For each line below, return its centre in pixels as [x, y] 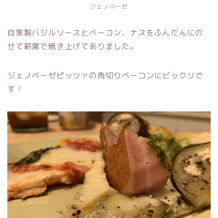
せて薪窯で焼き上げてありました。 [73, 46]
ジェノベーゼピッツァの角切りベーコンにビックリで [106, 75]
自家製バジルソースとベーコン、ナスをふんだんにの [106, 32]
